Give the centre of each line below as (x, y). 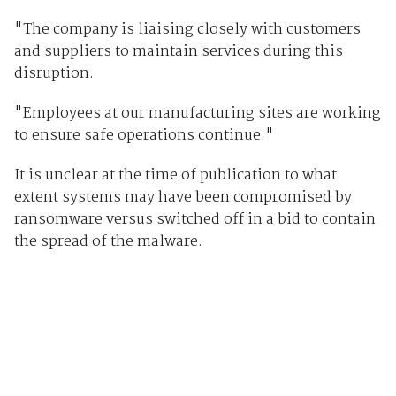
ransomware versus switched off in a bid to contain (194, 219)
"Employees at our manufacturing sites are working (197, 113)
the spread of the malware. (108, 241)
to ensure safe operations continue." (144, 135)
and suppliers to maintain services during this (178, 51)
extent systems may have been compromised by (183, 197)
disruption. (53, 73)
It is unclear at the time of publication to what (175, 175)
